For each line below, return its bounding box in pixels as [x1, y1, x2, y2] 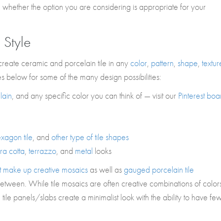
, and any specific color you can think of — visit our [12, 90, 178, 101]
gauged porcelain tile [124, 164, 194, 175]
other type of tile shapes [51, 131, 129, 143]
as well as [88, 164, 124, 175]
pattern [151, 57, 174, 69]
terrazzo [29, 145, 56, 156]
